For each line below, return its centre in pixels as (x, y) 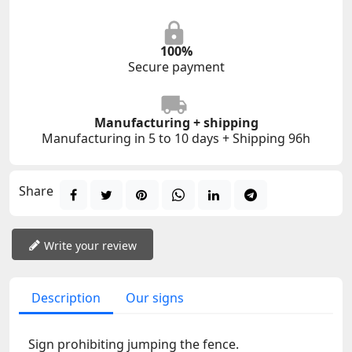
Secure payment (176, 67)
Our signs (155, 297)
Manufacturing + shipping (176, 123)
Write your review (90, 245)
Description (66, 297)
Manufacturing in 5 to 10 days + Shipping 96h (176, 139)
